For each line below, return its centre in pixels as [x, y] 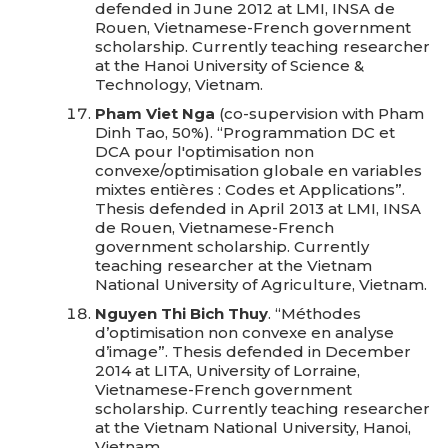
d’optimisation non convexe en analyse [244, 332]
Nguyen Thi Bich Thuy [181, 313]
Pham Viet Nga [155, 113]
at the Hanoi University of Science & [229, 65]
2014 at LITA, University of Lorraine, [227, 370]
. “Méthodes [314, 313]
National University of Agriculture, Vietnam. [261, 284]
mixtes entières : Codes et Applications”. [250, 189]
